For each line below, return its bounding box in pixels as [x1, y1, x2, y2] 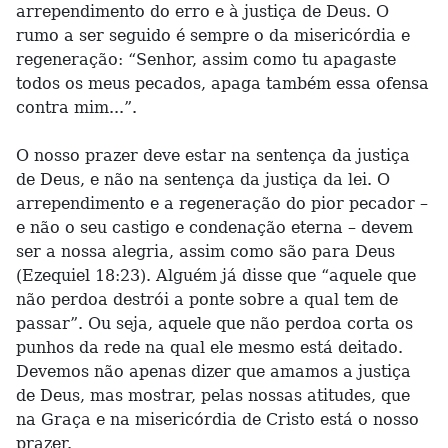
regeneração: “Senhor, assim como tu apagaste [16, 50, 396, 69]
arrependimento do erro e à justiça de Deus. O [16, 2, 389, 21]
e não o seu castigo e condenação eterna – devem [16, 218, 413, 237]
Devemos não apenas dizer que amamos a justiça [16, 362, 411, 381]
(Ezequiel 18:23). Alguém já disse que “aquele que [16, 266, 416, 285]
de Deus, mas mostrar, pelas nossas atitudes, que [16, 386, 410, 405]
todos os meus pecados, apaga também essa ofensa [16, 74, 429, 93]
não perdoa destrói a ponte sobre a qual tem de [16, 290, 398, 309]
